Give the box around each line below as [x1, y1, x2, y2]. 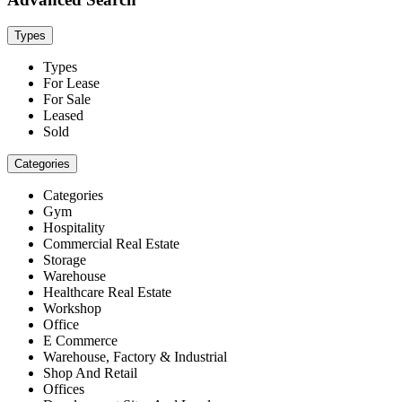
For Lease [43, 75, 100, 92]
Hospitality [43, 220, 105, 236]
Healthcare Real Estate [43, 284, 171, 301]
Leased [43, 108, 83, 124]
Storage [43, 252, 86, 268]
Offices [43, 381, 84, 398]
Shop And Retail [43, 365, 137, 381]
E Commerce [43, 333, 118, 349]
